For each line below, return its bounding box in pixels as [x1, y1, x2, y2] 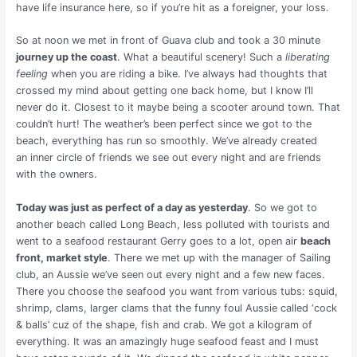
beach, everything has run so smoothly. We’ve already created [15, 135, 317, 147]
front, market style [15, 251, 108, 264]
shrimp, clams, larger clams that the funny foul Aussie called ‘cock [15, 301, 337, 314]
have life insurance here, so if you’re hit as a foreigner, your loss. [15, 2, 329, 14]
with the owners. [15, 168, 97, 181]
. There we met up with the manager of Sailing [107, 251, 331, 264]
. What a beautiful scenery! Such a [116, 51, 285, 64]
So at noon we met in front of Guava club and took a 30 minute [15, 34, 320, 47]
